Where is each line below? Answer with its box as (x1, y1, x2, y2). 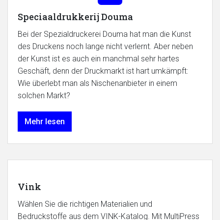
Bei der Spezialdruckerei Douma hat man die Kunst (18, 29, 191, 39)
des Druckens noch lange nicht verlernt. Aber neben (18, 42, 193, 52)
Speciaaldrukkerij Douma (18, 11, 133, 23)
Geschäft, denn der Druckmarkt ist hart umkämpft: (18, 66, 188, 76)
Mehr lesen (25, 117, 65, 127)
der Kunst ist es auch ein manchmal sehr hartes (18, 54, 179, 64)
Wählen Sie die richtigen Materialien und (18, 199, 152, 209)
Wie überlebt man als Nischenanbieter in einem (18, 79, 177, 88)
